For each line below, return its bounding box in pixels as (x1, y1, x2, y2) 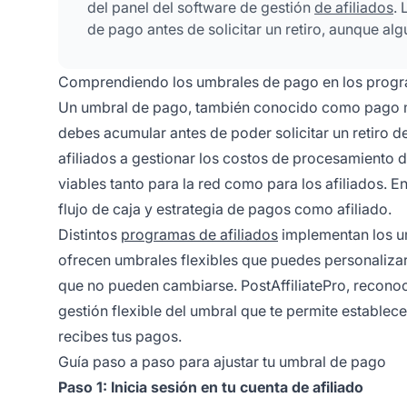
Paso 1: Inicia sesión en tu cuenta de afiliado (58, 377, 363, 396)
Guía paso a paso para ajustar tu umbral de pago (58, 352, 386, 371)
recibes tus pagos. (58, 326, 182, 345)
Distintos (58, 224, 121, 243)
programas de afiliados (121, 224, 278, 243)
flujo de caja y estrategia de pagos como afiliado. (58, 199, 392, 218)
